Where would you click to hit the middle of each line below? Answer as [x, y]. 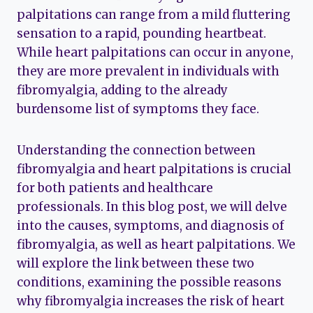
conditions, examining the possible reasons [149, 283]
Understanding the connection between [136, 151]
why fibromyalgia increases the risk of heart [151, 301]
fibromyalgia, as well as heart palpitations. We [156, 245]
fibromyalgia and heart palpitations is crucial [154, 169]
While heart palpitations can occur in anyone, [155, 53]
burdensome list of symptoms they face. [138, 109]
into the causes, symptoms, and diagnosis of [151, 226]
